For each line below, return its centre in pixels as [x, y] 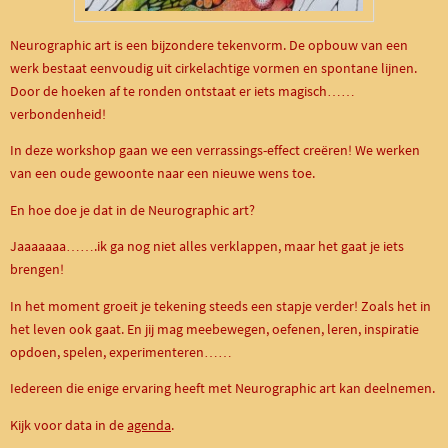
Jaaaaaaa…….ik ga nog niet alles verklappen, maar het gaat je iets [207, 247]
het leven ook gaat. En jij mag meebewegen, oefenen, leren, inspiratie [214, 329]
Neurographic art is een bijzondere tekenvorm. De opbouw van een [209, 45]
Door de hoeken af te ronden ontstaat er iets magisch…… [182, 91]
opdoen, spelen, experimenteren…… [121, 352]
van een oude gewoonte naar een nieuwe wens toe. [162, 174]
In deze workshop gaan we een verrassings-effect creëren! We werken [215, 151]
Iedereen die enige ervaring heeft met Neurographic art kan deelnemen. [222, 389]
